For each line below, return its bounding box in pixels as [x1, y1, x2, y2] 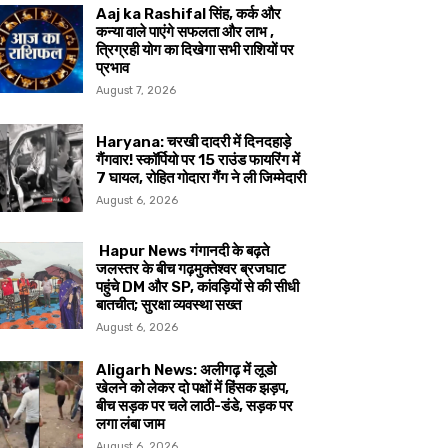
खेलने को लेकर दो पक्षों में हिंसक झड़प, [96, 378, 290, 397]
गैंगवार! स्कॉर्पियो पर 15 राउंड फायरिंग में [96, 150, 301, 169]
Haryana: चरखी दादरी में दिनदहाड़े [96, 132, 292, 151]
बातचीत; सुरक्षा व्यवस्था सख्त [96, 295, 242, 314]
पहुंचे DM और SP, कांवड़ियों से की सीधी [96, 277, 300, 296]
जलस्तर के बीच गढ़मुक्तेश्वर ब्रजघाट [96, 259, 287, 278]
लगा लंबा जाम [96, 414, 166, 433]
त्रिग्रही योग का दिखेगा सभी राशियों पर [96, 41, 295, 60]
